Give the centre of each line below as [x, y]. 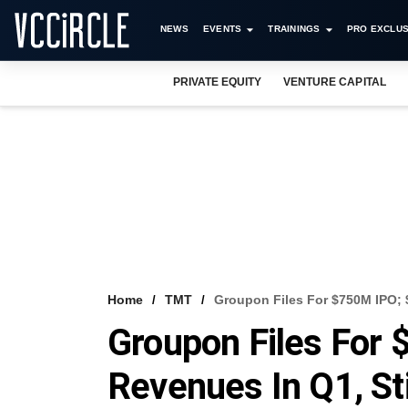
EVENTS [222, 29]
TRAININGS [294, 29]
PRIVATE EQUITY [218, 82]
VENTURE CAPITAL [335, 82]
